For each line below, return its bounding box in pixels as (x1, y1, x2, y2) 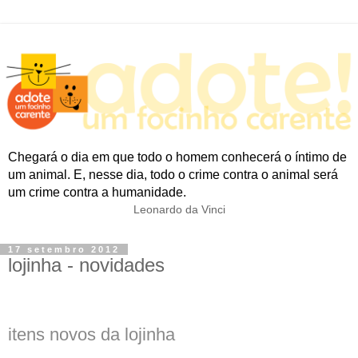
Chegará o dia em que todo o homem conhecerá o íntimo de (8, 149, 347, 164)
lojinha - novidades (8, 254, 165, 276)
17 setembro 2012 (8, 245, 120, 255)
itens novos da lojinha (8, 324, 175, 345)
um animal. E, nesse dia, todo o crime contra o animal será (8, 167, 338, 181)
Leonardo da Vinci (133, 202, 225, 216)
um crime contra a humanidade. (8, 185, 186, 199)
